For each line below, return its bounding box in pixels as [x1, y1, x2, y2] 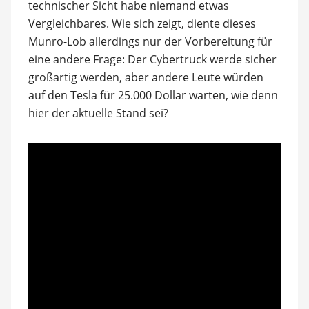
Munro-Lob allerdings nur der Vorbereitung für [28, 34, 272, 49]
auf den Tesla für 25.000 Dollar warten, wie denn [28, 88, 278, 103]
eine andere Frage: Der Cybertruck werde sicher [28, 52, 277, 67]
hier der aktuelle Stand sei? [28, 106, 168, 121]
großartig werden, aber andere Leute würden [28, 70, 263, 85]
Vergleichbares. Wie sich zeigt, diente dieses [28, 16, 256, 31]
